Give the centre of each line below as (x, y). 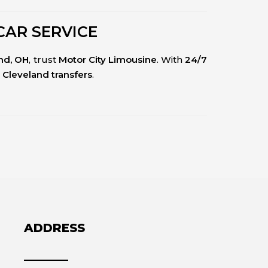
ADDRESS (54, 228)
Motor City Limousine (107, 60)
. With (171, 60)
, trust (44, 60)
